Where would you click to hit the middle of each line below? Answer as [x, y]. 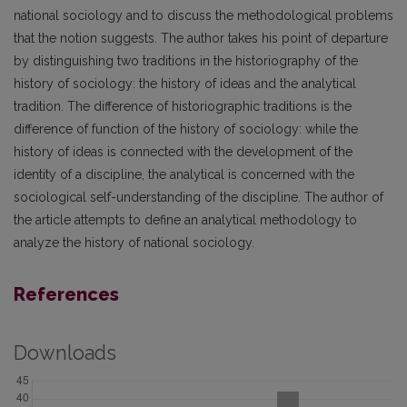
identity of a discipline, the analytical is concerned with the [184, 174]
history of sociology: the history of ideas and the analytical [185, 84]
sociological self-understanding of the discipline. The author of [199, 197]
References [66, 294]
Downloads [65, 353]
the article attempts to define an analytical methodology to [185, 220]
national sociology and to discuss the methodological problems [203, 15]
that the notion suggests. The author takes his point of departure [201, 38]
